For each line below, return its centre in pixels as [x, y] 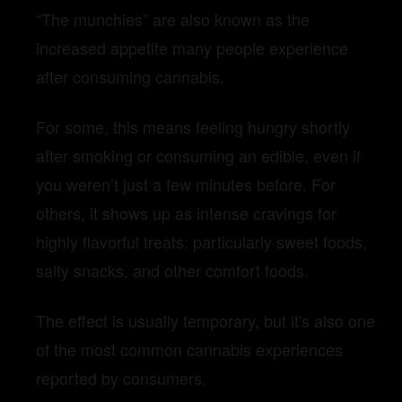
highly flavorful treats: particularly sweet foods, [201, 242]
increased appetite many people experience [192, 48]
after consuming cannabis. [130, 77]
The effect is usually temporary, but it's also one [205, 321]
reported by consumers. [121, 378]
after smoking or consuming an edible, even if [198, 156]
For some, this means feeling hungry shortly [193, 127]
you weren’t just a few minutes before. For [186, 184]
